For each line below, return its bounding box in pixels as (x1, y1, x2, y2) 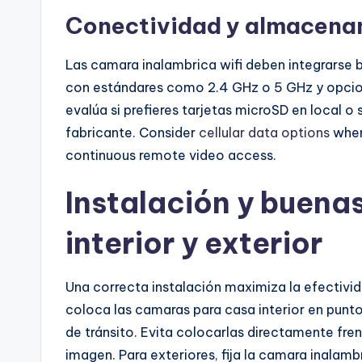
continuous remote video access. (65, 147, 276, 164)
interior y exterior (65, 225, 322, 263)
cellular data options (199, 124, 330, 141)
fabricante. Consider (65, 124, 199, 141)
